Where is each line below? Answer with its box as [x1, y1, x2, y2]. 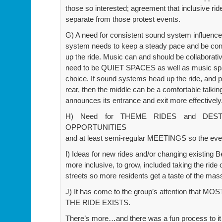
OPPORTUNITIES [65, 122, 126, 131]
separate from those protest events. [65, 14, 180, 23]
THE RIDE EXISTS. [65, 198, 130, 207]
